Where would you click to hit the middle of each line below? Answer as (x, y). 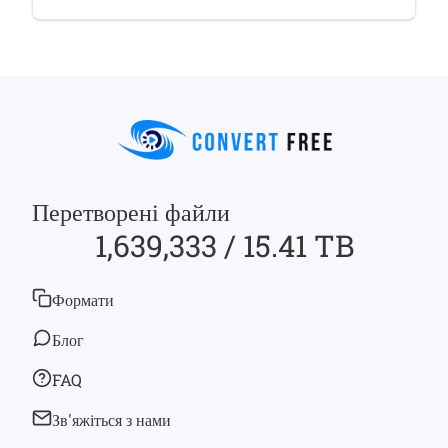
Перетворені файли (131, 212)
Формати (83, 299)
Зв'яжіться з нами (111, 419)
